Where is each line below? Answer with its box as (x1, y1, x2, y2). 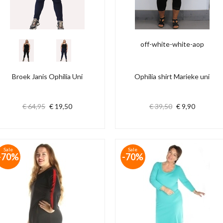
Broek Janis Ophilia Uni (12, 72, 83, 81)
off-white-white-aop (140, 40, 204, 48)
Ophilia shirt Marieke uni (134, 72, 210, 81)
